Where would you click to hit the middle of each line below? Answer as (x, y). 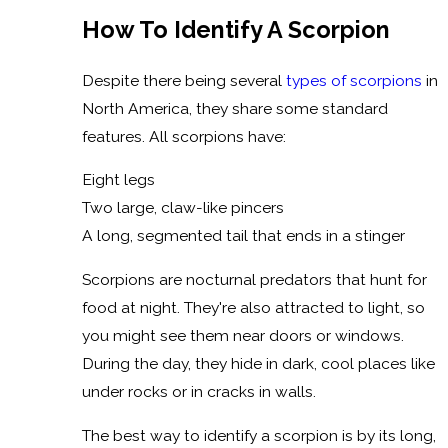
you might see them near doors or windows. (242, 336)
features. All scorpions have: (183, 136)
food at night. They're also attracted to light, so (253, 308)
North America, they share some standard (234, 108)
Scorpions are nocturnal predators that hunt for (254, 280)
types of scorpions (353, 80)
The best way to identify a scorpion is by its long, (258, 435)
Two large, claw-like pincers (182, 208)
